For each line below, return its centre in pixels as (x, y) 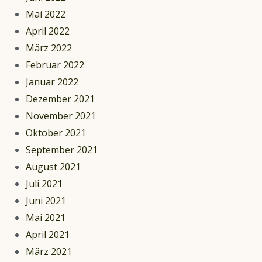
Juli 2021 (44, 183)
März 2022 (49, 48)
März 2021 (49, 251)
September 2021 (62, 149)
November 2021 (61, 116)
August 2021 (53, 166)
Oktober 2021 (56, 132)
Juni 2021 (46, 200)
